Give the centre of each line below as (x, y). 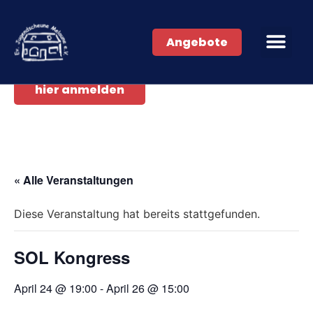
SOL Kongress (72, 257)
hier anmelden (80, 90)
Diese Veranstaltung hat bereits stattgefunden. (137, 214)
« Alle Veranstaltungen (74, 180)
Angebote (197, 42)
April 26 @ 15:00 (148, 288)
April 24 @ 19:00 (56, 288)
